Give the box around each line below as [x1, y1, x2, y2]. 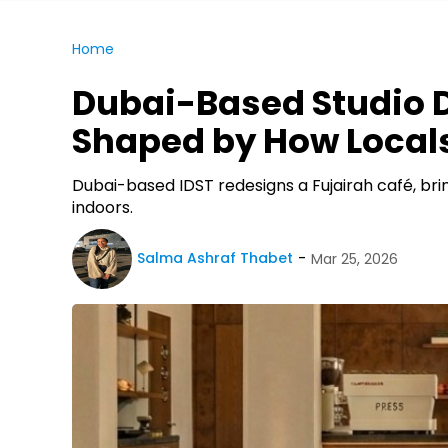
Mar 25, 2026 [311, 249, 398, 270]
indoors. [72, 195, 133, 219]
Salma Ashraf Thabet [137, 248, 293, 269]
